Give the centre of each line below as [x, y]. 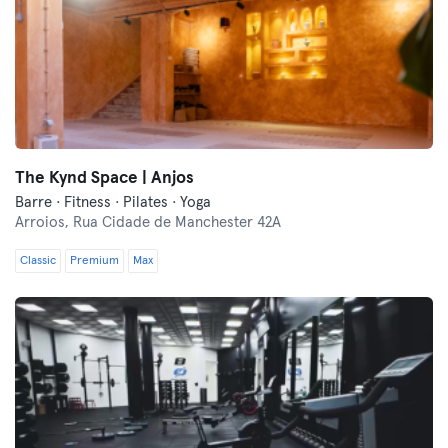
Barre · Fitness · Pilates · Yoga [113, 202]
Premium [94, 261]
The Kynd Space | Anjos [104, 178]
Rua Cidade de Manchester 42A [177, 222]
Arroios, [44, 222]
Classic [38, 261]
